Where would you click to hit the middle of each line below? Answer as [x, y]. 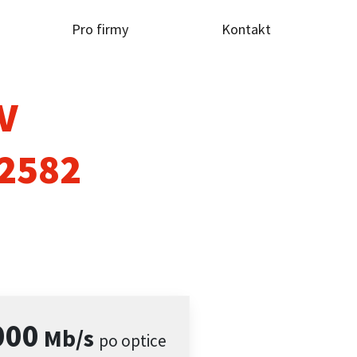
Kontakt [246, 29]
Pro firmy [100, 29]
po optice [133, 341]
